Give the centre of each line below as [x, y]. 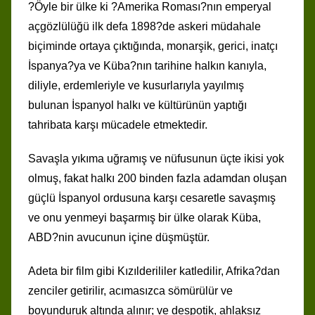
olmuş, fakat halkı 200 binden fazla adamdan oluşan [157, 178]
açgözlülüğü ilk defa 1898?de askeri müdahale [144, 26]
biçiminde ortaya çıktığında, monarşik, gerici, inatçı [153, 46]
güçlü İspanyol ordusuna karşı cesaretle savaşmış [152, 198]
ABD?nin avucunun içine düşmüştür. [119, 237]
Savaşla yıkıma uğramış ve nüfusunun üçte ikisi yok [156, 158]
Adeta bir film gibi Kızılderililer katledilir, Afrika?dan [154, 271]
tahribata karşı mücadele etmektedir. [118, 124]
